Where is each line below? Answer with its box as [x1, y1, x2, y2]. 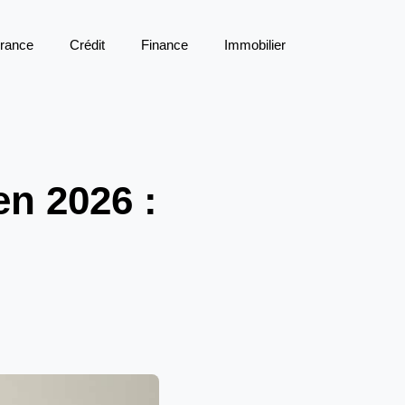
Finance [141, 37, 188, 52]
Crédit [70, 37, 105, 52]
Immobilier [224, 37, 286, 52]
